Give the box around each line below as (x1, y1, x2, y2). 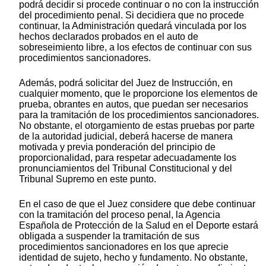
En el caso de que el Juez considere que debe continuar (19, 199, 255, 210)
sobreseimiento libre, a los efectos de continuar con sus (19, 42, 252, 53)
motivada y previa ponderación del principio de (19, 142, 216, 153)
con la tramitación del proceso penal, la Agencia (19, 210, 220, 220)
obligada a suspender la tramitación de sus (19, 231, 199, 242)
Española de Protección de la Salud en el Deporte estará (19, 220, 258, 231)
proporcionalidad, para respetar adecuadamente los (19, 153, 236, 163)
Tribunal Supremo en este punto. (19, 174, 156, 185)
